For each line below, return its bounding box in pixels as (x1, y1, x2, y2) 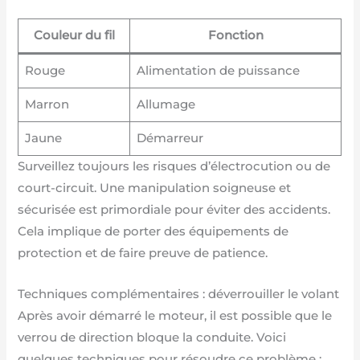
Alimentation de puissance (136, 63, 300, 79)
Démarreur (136, 131, 203, 146)
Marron (24, 97, 69, 112)
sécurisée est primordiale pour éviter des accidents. (18, 202, 331, 218)
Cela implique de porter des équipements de (18, 224, 289, 239)
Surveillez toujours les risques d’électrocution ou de (18, 159, 331, 174)
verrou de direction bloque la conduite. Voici (18, 329, 287, 345)
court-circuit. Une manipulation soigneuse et (18, 181, 292, 196)
